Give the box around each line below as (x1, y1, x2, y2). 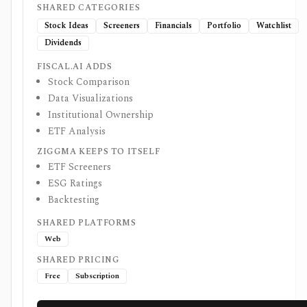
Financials (155, 19, 192, 32)
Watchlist (256, 19, 291, 32)
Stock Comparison (48, 75, 130, 89)
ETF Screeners (48, 160, 111, 174)
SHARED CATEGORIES (37, 1, 140, 14)
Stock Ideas (45, 19, 88, 32)
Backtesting (48, 193, 99, 207)
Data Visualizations (48, 91, 133, 106)
